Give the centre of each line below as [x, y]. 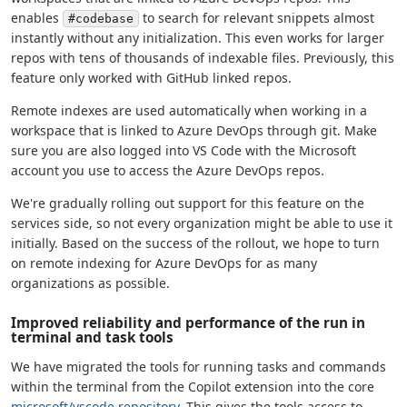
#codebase [101, 19]
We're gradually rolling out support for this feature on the [188, 203]
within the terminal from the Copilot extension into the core [193, 387]
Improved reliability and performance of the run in [188, 323]
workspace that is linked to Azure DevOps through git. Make [194, 131]
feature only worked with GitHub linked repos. [151, 78]
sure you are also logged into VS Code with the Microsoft [184, 151]
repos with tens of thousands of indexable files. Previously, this [203, 58]
